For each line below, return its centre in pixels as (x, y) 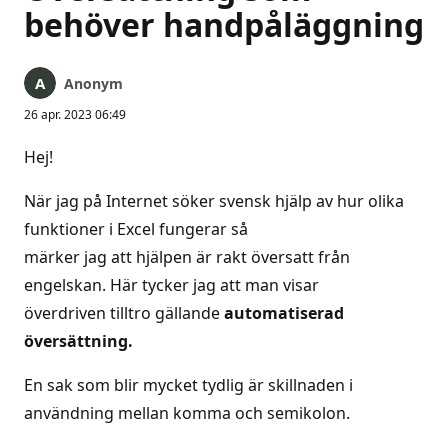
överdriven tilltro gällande (124, 313)
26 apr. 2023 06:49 (75, 114)
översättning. (78, 341)
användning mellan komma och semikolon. (187, 413)
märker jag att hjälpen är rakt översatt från (187, 257)
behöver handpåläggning (224, 24)
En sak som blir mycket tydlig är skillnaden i (188, 385)
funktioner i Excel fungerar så (136, 229)
